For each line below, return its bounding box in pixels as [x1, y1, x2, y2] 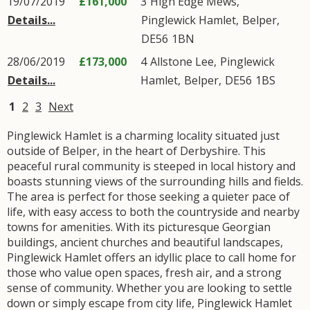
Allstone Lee [150, 54, 214, 69]
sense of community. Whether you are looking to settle [7, 280, 292, 295]
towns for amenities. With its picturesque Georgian [7, 219, 271, 235]
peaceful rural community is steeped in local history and [7, 158, 295, 174]
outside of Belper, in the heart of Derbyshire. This [7, 143, 266, 158]
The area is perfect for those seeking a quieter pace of [7, 189, 290, 204]
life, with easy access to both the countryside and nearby [7, 204, 300, 219]
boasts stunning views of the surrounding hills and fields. [7, 174, 303, 189]
